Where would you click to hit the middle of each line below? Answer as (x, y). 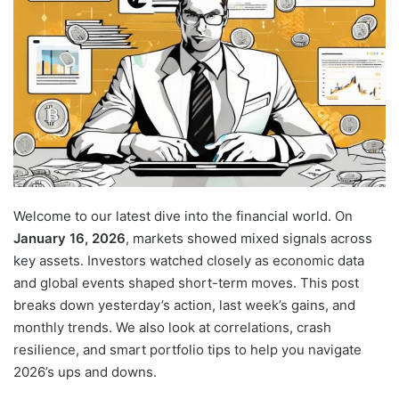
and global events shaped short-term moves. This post (186, 283)
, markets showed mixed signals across (249, 239)
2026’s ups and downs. (85, 372)
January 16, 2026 (69, 239)
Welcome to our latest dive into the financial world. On (183, 216)
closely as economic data (285, 261)
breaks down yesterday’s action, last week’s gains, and (184, 305)
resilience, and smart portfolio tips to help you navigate (187, 350)
